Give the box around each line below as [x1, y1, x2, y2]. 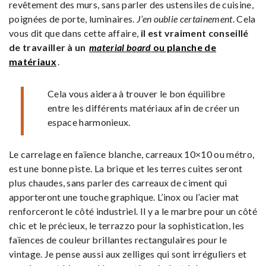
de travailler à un [9, 41, 88, 53]
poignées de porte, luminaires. [9, 12, 135, 24]
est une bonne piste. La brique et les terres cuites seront [9, 162, 243, 174]
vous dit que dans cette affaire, [9, 27, 139, 39]
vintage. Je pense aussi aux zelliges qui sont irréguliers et [9, 248, 247, 259]
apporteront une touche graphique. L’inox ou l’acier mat [9, 191, 239, 202]
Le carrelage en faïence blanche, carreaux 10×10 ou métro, [9, 148, 255, 160]
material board [89, 41, 151, 53]
